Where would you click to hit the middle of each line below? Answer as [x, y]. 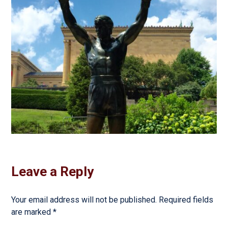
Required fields [186, 199]
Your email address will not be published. [84, 199]
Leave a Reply [53, 171]
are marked [32, 212]
